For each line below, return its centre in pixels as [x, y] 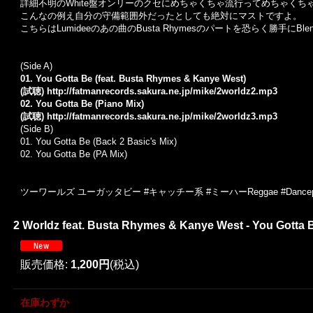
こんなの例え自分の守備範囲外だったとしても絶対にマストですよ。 [161, 16]
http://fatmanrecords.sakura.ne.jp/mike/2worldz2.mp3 [162, 91]
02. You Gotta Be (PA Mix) [74, 154]
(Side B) [37, 129]
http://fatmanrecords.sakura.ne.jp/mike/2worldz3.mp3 [162, 116]
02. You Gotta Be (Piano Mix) [82, 104]
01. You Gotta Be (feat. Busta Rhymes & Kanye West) [133, 79]
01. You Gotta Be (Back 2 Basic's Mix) [99, 141]
